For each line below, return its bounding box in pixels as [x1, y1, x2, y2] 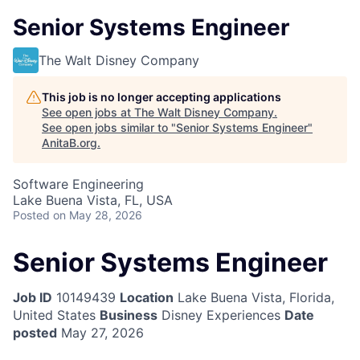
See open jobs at [42, 105, 134, 119]
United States [13, 307, 96, 324]
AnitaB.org [42, 136, 97, 149]
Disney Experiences [157, 307, 280, 324]
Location [120, 289, 174, 306]
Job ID [13, 289, 52, 306]
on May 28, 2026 [53, 208, 142, 222]
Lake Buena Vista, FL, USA [13, 192, 173, 208]
